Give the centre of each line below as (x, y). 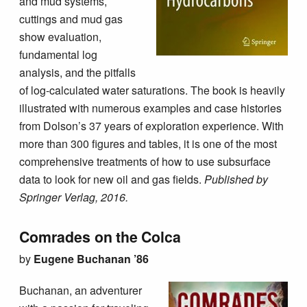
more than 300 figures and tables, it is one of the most (148, 144)
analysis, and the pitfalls (78, 73)
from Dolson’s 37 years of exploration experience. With (152, 126)
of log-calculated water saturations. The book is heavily (152, 90)
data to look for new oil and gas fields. (112, 180)
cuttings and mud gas (71, 19)
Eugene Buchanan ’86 (91, 259)
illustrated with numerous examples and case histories (151, 108)
